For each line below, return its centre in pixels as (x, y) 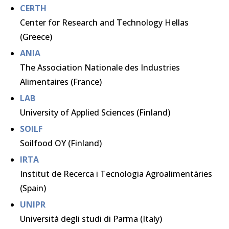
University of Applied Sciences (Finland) (95, 112)
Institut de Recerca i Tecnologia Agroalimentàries (116, 174)
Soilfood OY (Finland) (61, 143)
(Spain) (33, 188)
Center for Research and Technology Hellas (104, 22)
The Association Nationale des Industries (100, 67)
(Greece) (36, 37)
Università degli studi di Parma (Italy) (91, 219)
